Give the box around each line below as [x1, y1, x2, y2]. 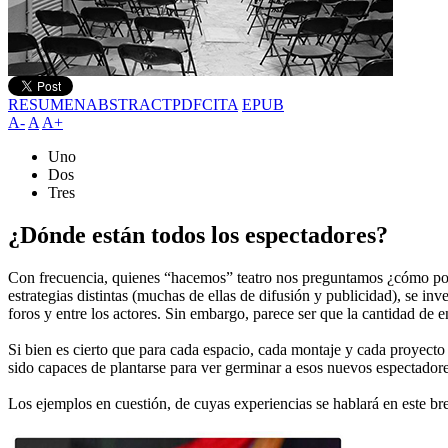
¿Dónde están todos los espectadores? [8, 221, 388, 248]
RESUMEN [8, 95, 86, 113]
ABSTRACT [86, 95, 172, 113]
